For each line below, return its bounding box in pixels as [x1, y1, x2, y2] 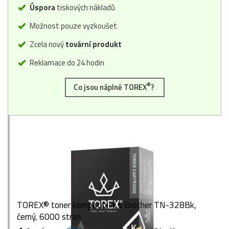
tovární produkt [65, 38, 122, 50]
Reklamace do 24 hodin [28, 56, 104, 68]
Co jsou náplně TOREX [73, 81, 147, 93]
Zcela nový [28, 38, 65, 50]
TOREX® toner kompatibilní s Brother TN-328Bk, [17, 198, 196, 212]
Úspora [30, 1, 55, 13]
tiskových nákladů [55, 1, 115, 13]
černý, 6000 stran [17, 210, 81, 223]
